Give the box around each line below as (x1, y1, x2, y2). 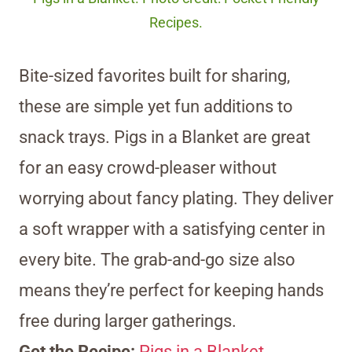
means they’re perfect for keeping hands (19, 280, 324, 301)
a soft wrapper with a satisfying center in (19, 219, 325, 240)
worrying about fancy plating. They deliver (19, 189, 333, 209)
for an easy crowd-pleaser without (19, 158, 277, 178)
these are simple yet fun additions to (19, 97, 293, 117)
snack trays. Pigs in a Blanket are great (19, 127, 310, 148)
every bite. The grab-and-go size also (19, 250, 295, 270)
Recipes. (149, 15, 203, 31)
